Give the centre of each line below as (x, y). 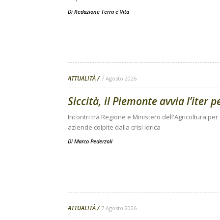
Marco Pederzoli (93, 141)
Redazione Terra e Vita (102, 12)
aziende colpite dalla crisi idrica (114, 127)
